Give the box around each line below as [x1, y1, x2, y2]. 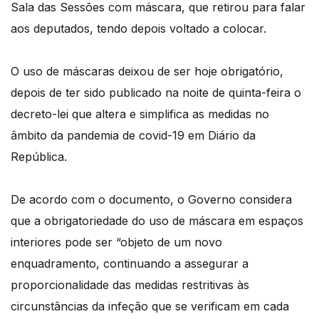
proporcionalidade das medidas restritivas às [11, 278, 249, 293]
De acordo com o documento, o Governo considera [11, 192, 292, 207]
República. [11, 150, 67, 164]
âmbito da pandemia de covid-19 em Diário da [11, 128, 256, 143]
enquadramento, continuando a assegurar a [11, 256, 249, 271]
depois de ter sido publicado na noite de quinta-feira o [11, 85, 301, 100]
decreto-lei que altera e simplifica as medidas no [11, 107, 269, 122]
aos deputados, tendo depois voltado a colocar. [11, 21, 266, 36]
